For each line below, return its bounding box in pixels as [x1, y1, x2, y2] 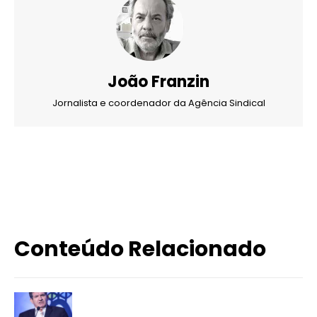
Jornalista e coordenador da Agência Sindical [52, 96, 265, 110]
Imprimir [253, 163, 286, 175]
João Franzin [108, 71, 209, 93]
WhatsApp [81, 163, 122, 175]
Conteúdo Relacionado [14, 234, 266, 265]
